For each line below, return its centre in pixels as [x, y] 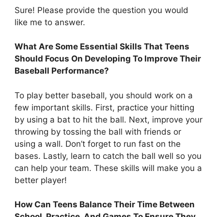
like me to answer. [50, 22]
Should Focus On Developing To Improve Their [108, 59]
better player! [41, 180]
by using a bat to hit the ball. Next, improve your [108, 119]
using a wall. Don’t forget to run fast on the [98, 144]
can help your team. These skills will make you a [108, 168]
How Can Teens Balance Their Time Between [105, 205]
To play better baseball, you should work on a [104, 95]
